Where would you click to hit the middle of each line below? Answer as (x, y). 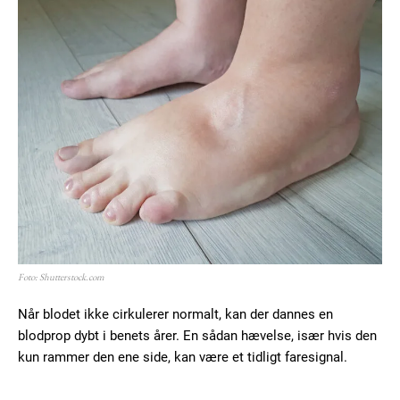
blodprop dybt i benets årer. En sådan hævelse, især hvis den (197, 336)
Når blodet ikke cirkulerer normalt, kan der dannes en (175, 315)
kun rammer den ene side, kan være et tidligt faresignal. (183, 358)
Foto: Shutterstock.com (61, 277)
